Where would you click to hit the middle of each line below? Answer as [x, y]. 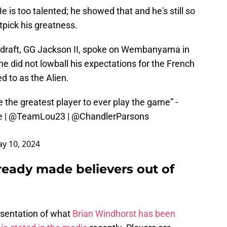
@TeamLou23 [37, 117]
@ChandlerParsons [110, 117]
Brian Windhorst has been [124, 214]
